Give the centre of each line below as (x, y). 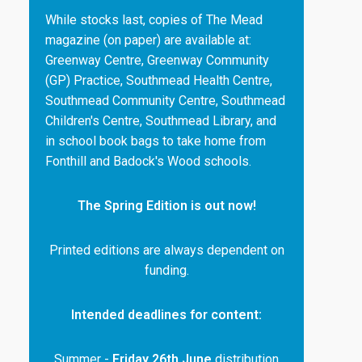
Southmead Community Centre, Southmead (165, 101)
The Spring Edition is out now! (166, 206)
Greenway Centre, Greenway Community (157, 60)
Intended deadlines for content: (166, 315)
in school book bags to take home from (156, 141)
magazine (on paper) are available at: (148, 40)
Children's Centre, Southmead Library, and (161, 121)
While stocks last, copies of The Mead (154, 20)
